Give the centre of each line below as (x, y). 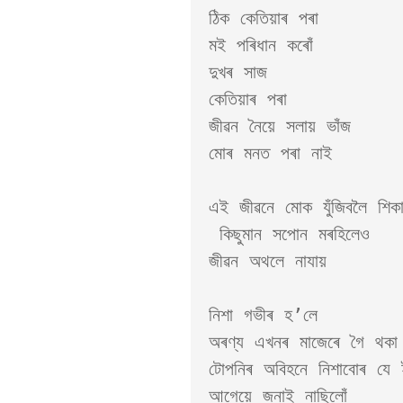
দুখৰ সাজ (243, 72)
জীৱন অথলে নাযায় (268, 261)
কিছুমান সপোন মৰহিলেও (214, 234)
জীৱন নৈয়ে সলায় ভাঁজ (285, 126)
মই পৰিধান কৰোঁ (266, 45)
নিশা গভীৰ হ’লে (269, 315)
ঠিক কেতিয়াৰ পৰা (269, 18)
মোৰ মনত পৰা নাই (276, 153)
